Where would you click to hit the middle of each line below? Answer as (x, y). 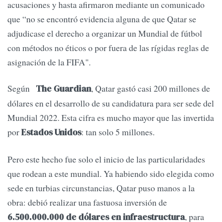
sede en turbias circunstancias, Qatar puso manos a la (101, 188)
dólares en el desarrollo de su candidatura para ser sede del (111, 103)
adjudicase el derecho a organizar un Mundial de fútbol (105, 33)
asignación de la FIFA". (49, 62)
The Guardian (63, 89)
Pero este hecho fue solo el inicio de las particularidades (106, 159)
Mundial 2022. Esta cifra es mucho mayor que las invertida (111, 118)
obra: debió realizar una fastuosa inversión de (87, 202)
